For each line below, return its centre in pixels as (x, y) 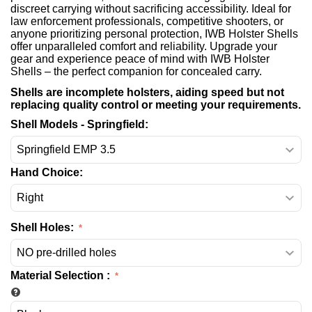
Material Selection (58, 275)
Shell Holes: (44, 227)
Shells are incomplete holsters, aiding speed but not (147, 92)
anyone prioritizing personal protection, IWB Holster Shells (154, 34)
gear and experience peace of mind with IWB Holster (140, 59)
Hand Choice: (47, 172)
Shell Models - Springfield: (79, 124)
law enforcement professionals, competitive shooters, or (147, 21)
